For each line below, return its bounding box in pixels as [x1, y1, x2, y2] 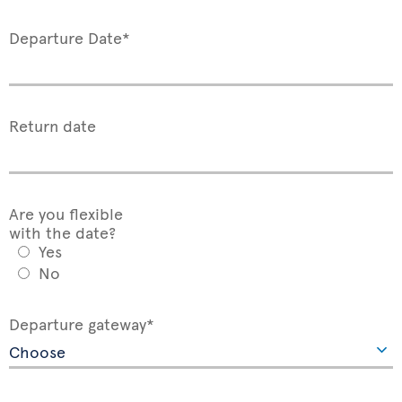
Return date [9, 114, 96, 136]
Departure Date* [9, 26, 130, 48]
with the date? [9, 221, 116, 243]
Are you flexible [9, 202, 127, 224]
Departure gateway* [9, 312, 154, 335]
